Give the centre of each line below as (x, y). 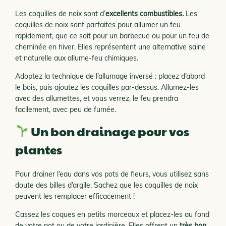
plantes (39, 149)
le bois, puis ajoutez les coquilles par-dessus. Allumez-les (107, 87)
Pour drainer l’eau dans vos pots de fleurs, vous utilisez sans (112, 174)
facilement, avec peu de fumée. (66, 109)
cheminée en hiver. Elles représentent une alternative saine (110, 47)
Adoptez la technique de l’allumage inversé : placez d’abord (110, 76)
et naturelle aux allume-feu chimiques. (78, 58)
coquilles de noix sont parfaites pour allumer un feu (98, 25)
